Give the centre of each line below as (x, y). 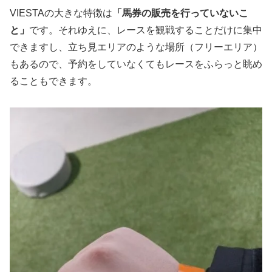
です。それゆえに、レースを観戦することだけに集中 (146, 30)
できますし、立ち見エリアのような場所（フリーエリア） (136, 47)
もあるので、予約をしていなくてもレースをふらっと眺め (136, 64)
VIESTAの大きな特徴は (61, 13)
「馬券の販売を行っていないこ (180, 13)
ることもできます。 (53, 81)
